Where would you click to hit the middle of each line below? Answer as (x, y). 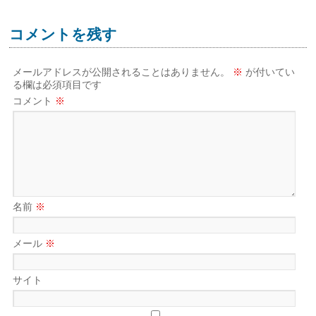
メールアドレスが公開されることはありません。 (122, 72)
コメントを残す (63, 35)
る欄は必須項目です (57, 85)
